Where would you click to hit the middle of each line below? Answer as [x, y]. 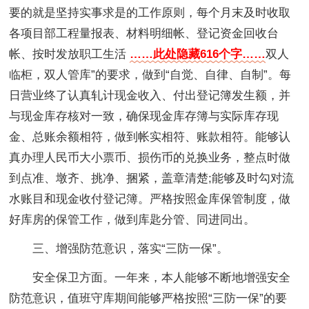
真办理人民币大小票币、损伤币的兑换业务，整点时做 [150, 157]
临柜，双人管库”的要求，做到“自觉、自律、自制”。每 [150, 74]
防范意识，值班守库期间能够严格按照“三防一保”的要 [148, 298]
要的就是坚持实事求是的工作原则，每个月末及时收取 [150, 12]
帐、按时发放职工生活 [70, 54]
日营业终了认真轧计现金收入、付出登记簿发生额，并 [150, 95]
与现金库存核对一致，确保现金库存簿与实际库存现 [144, 116]
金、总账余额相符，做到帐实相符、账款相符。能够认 [150, 137]
